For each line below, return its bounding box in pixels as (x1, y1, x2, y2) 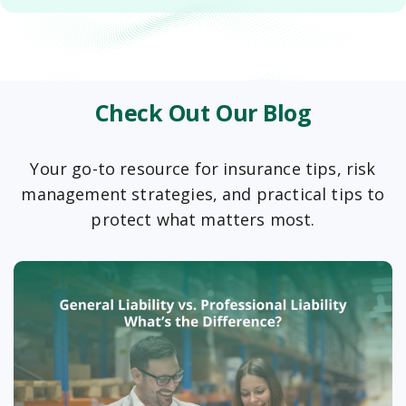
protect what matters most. (91, 208, 315, 230)
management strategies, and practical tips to (21, 182, 385, 205)
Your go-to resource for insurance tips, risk (30, 157, 376, 179)
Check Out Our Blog (94, 96, 312, 128)
